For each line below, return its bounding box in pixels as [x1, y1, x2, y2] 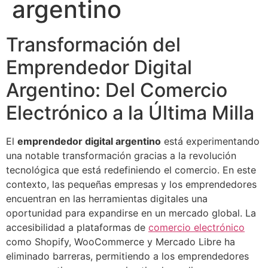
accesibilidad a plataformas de [6, 221, 148, 233]
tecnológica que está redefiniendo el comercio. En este [6, 163, 256, 176]
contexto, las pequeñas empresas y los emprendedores [6, 178, 257, 190]
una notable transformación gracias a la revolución [6, 149, 236, 162]
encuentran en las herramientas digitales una [6, 192, 208, 205]
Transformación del [6, 32, 181, 56]
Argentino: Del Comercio [6, 78, 227, 102]
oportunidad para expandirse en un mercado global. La [6, 206, 256, 219]
